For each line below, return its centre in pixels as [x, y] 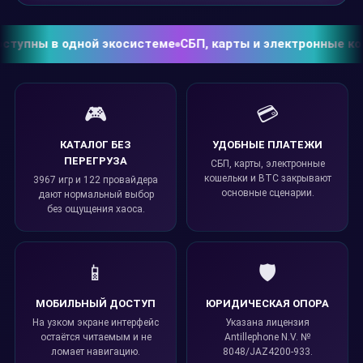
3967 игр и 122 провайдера [96, 180]
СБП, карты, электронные [267, 164]
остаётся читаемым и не [96, 337]
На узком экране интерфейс [96, 322]
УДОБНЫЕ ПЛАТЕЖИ [267, 145]
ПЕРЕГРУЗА [96, 161]
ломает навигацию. [96, 352]
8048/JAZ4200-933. [267, 352]
